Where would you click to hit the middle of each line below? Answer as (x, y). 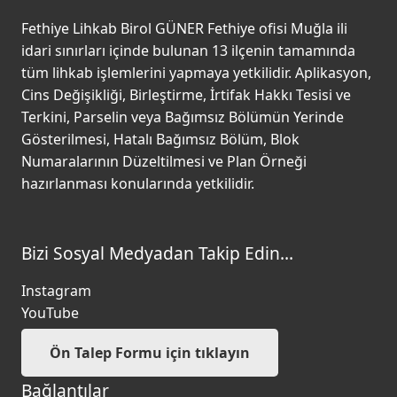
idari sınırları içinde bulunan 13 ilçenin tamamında (188, 50)
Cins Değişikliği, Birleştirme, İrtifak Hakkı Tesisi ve (186, 94)
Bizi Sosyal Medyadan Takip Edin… (157, 253)
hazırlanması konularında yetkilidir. (138, 183)
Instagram (56, 290)
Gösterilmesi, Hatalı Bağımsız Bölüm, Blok (160, 139)
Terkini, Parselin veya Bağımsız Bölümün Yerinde (183, 117)
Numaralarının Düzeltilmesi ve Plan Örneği (164, 161)
